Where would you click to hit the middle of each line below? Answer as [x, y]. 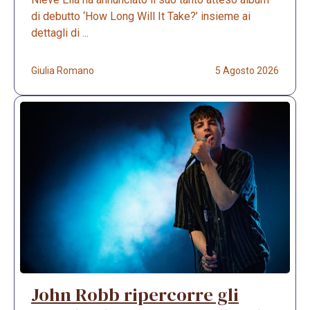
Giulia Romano [63, 71]
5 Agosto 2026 [247, 71]
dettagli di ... [60, 33]
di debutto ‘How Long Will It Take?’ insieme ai [141, 17]
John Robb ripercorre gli [135, 294]
